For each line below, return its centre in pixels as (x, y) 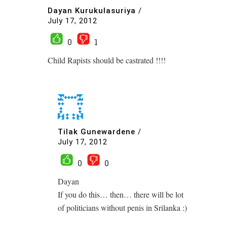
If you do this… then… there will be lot (121, 194)
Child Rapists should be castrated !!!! (107, 60)
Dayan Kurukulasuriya (92, 11)
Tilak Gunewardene (97, 132)
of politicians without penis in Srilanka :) (122, 207)
